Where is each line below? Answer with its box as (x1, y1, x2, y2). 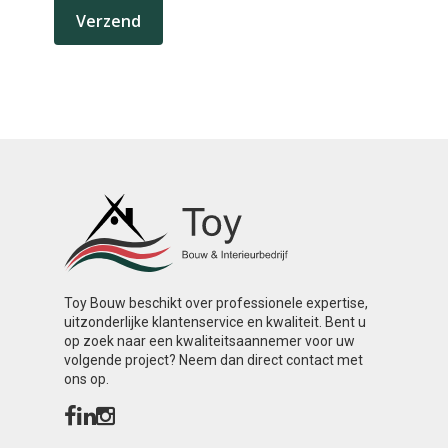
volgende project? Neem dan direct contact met (64, 352, 363, 369)
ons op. (64, 371, 109, 388)
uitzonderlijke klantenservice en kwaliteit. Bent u (64, 314, 366, 331)
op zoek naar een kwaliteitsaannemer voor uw (64, 333, 355, 350)
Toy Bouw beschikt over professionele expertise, (64, 295, 368, 312)
